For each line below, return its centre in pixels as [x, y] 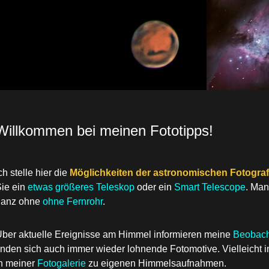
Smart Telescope [210, 187]
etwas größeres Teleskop [81, 187]
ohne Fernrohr [73, 201]
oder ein [155, 187]
